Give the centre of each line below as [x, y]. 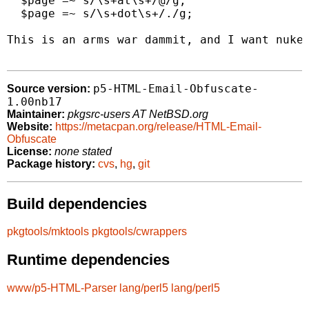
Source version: [49, 89]
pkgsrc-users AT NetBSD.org [138, 114]
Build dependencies [77, 203]
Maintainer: [36, 114]
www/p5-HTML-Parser [62, 288]
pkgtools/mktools [48, 232]
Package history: [51, 164]
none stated [83, 152]
